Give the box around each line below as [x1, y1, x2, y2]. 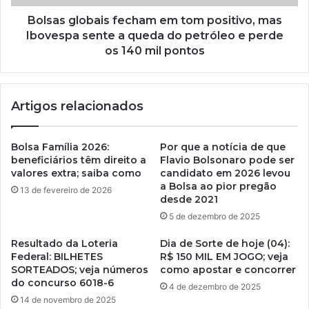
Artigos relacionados [11, 99, 143, 114]
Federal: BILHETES [11, 250, 103, 263]
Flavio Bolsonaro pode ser [160, 154, 295, 167]
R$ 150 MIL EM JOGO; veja [160, 250, 288, 263]
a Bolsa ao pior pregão [160, 180, 277, 193]
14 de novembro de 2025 [20, 295, 116, 306]
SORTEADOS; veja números [11, 263, 148, 277]
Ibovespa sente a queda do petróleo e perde [26, 29, 283, 43]
